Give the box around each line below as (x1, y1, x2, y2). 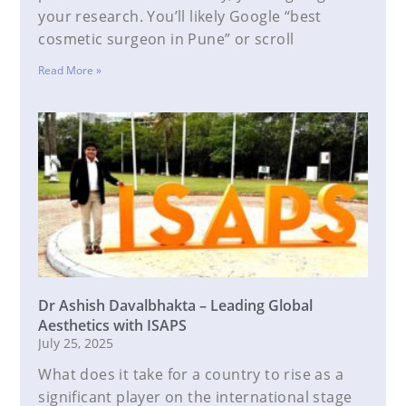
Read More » (38, 63, 102, 79)
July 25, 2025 (38, 333, 114, 352)
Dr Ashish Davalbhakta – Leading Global (38, 295, 314, 315)
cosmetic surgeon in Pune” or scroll (38, 29, 295, 50)
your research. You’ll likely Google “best (38, 6, 322, 27)
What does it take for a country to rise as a (38, 363, 344, 384)
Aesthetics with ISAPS (38, 314, 188, 335)
